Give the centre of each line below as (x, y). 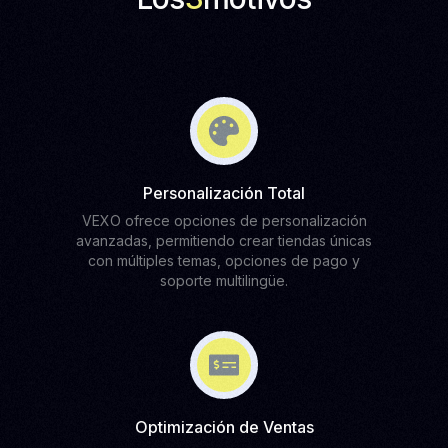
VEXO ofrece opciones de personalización (224, 220)
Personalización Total (224, 193)
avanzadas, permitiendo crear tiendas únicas (224, 240)
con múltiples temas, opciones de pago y (224, 260)
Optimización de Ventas (224, 427)
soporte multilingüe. (224, 280)
